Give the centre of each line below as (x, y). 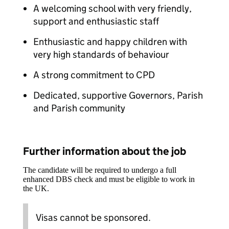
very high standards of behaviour (101, 54)
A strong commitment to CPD (94, 75)
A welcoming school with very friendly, (112, 8)
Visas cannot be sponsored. (93, 217)
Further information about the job (105, 151)
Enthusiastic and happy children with (110, 42)
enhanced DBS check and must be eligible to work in (109, 179)
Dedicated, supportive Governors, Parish (118, 95)
